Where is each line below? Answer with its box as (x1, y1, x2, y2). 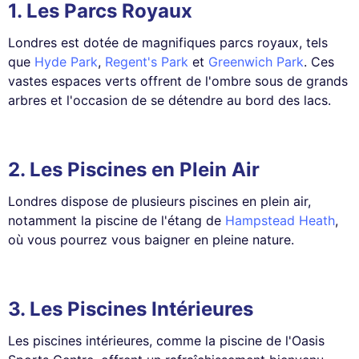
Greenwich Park (208, 53, 304, 70)
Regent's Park (105, 53, 188, 70)
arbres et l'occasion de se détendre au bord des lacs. (8, 91, 331, 108)
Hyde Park (34, 53, 98, 70)
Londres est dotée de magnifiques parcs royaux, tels (8, 34, 328, 50)
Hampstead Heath (225, 212, 335, 228)
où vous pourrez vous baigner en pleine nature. (8, 231, 294, 248)
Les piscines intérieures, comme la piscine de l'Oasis (8, 332, 325, 349)
